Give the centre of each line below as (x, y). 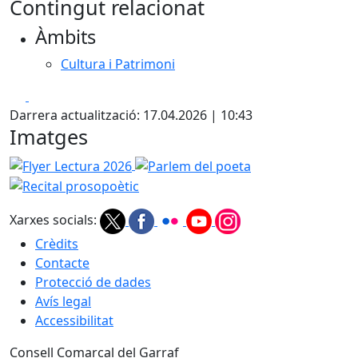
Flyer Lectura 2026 (64, 164)
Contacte (62, 263)
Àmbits (66, 37)
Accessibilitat (74, 321)
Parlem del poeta (186, 164)
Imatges (49, 137)
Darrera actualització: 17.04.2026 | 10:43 (131, 115)
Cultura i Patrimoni (118, 64)
